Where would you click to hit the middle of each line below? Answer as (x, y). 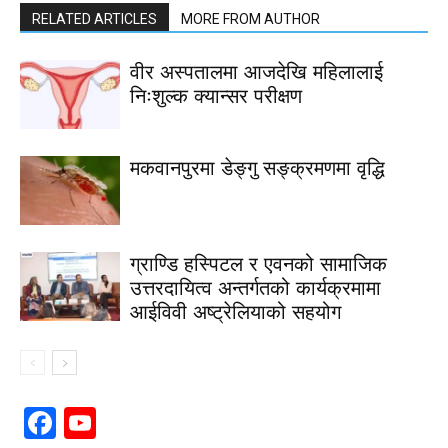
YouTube (163, 422)
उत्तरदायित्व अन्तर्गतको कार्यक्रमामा (255, 287)
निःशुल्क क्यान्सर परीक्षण (216, 95)
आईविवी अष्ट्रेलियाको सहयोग (235, 311)
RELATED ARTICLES (94, 18)
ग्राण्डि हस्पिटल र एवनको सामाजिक (258, 263)
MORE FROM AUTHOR (250, 18)
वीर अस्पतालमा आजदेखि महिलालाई (256, 71)
